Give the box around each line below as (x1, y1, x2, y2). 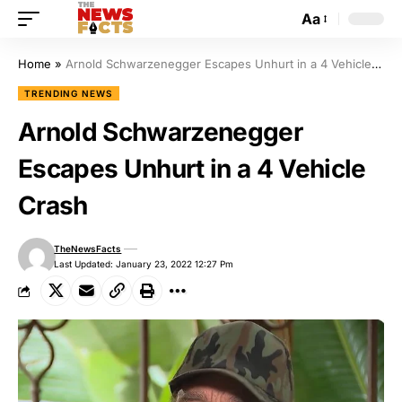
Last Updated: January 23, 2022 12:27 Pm (54, 258, 234, 269)
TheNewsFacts (54, 243, 122, 254)
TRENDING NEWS (24, 88, 113, 99)
